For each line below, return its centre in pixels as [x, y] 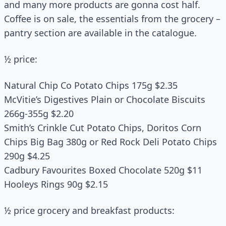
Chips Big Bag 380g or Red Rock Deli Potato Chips [110, 142]
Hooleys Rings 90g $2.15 [56, 184]
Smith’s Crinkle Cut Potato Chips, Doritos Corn [103, 128]
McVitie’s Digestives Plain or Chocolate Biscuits [105, 99]
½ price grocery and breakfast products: [89, 210]
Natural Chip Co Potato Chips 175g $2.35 [91, 85]
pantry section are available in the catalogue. [100, 33]
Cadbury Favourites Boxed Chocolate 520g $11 [103, 170]
